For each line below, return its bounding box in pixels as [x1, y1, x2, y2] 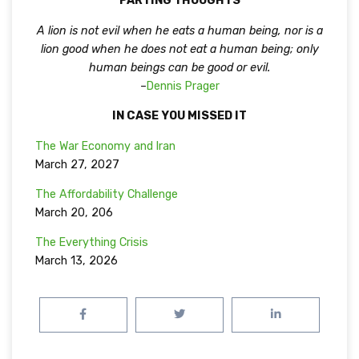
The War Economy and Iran [34, 139, 175, 153]
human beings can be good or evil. [88, 60, 271, 75]
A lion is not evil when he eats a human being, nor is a [36, 23, 323, 38]
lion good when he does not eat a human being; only [40, 42, 319, 56]
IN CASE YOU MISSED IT [112, 109, 247, 123]
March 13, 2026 [34, 254, 118, 268]
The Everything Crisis [34, 236, 148, 250]
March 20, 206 [34, 206, 113, 220]
